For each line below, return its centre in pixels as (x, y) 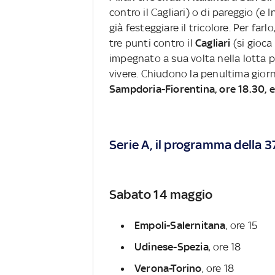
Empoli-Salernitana (180, 225)
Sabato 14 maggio (161, 194)
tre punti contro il (152, 43)
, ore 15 (242, 225)
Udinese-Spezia (172, 246)
